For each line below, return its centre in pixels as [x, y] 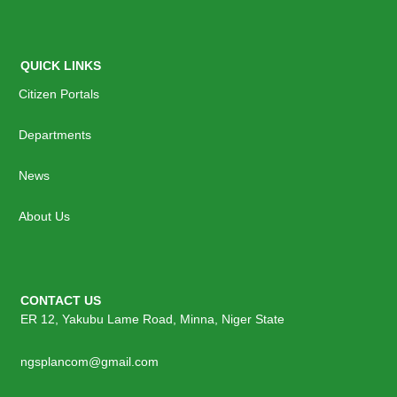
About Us [44, 216]
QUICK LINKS [60, 65]
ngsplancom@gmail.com [89, 362]
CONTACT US [60, 300]
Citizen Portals [59, 93]
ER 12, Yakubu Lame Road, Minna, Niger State [152, 319]
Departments [55, 134]
